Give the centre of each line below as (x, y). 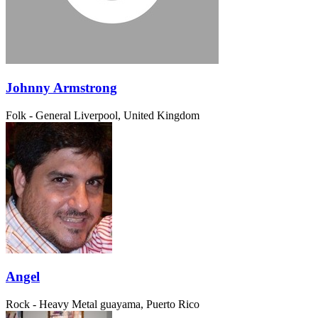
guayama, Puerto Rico (150, 305)
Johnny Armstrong (61, 87)
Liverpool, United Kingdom (137, 115)
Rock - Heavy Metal (51, 305)
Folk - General (38, 115)
